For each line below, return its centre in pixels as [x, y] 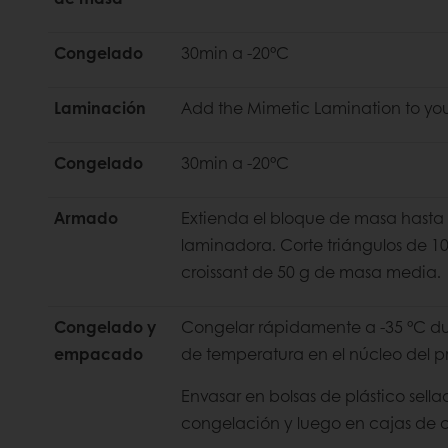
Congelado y [105, 326]
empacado [98, 353]
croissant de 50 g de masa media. [311, 271]
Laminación [100, 107]
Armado [86, 217]
